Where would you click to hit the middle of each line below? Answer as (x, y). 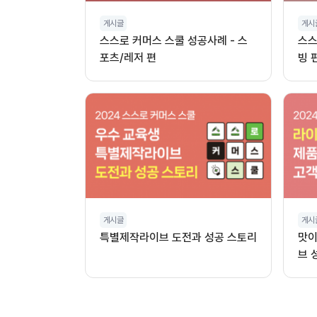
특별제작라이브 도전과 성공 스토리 (178, 237)
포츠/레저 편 (128, 58)
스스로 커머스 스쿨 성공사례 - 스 (174, 41)
